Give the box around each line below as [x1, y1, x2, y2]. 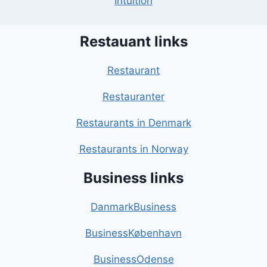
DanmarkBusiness [91, 201, 176, 213]
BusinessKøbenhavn [85, 227, 182, 240]
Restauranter [103, 91, 164, 103]
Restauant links [79, 33, 188, 51]
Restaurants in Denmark [76, 117, 191, 129]
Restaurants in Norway [79, 143, 188, 156]
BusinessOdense [93, 253, 174, 266]
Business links [83, 169, 184, 187]
